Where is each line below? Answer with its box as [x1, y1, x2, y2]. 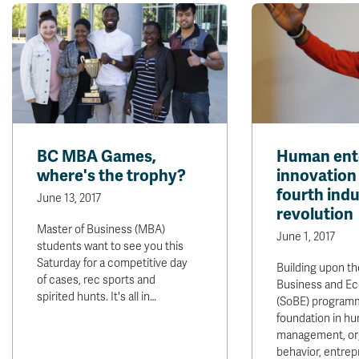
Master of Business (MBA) [37, 223, 165, 236]
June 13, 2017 [37, 192, 101, 205]
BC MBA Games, [37, 147, 156, 167]
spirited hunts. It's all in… [37, 290, 156, 304]
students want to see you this [37, 240, 184, 253]
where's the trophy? [37, 166, 186, 186]
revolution [276, 204, 353, 224]
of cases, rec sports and [37, 273, 155, 287]
